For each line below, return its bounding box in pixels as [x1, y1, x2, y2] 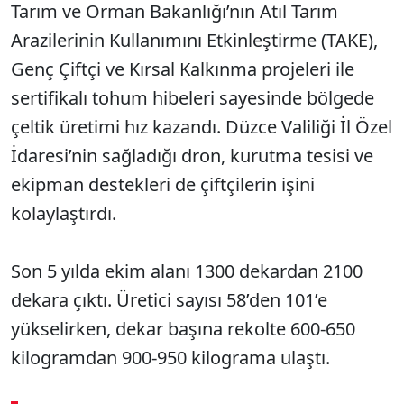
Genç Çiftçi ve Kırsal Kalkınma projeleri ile [11, 57, 354, 81]
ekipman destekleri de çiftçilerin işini [11, 172, 315, 197]
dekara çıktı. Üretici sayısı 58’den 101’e [11, 288, 327, 312]
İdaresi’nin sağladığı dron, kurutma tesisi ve [11, 143, 373, 168]
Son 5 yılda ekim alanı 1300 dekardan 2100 [11, 259, 363, 283]
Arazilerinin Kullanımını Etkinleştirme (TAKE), [11, 28, 378, 52]
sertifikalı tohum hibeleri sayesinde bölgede [11, 86, 374, 110]
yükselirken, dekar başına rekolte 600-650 [11, 317, 355, 341]
